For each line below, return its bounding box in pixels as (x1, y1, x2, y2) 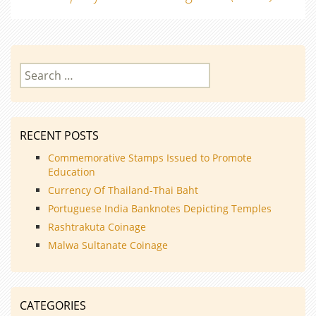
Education (48, 164, 95, 178)
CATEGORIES (20, 297, 86, 313)
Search (19, 61, 57, 78)
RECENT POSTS (20, 127, 99, 143)
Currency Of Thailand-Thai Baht (48, 183, 198, 197)
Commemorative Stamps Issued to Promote (48, 150, 252, 164)
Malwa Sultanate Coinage (48, 238, 171, 252)
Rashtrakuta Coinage (48, 219, 146, 233)
